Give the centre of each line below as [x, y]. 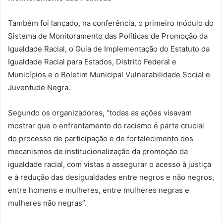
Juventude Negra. [39, 87]
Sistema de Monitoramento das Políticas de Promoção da [108, 36]
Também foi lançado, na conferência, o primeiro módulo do [111, 23]
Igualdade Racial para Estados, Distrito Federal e [92, 61]
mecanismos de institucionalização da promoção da [98, 151]
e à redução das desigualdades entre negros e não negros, [111, 177]
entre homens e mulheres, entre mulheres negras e [99, 190]
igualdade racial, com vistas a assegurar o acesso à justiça [110, 164]
